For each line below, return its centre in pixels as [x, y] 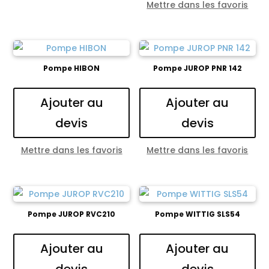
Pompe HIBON [72, 68]
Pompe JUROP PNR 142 [197, 68]
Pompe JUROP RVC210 [72, 214]
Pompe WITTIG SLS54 [197, 214]
